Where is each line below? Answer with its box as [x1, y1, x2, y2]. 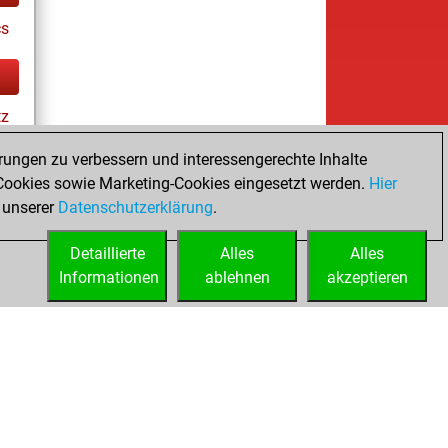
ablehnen [204, 268, 270, 287]
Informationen [59, 268, 159, 287]
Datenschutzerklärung [58, 198, 213, 217]
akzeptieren [326, 268, 408, 287]
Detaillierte [69, 244, 145, 263]
